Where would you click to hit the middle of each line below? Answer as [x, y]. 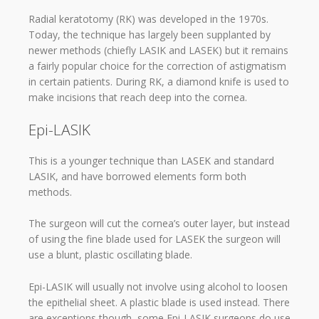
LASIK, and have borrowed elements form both [137, 176]
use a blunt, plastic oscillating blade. [110, 255]
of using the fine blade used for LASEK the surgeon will [155, 239]
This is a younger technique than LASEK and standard [151, 160]
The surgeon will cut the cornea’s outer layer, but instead [159, 224]
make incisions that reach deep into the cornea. [138, 97]
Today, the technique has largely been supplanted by [150, 34]
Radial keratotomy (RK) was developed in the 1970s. [148, 19]
